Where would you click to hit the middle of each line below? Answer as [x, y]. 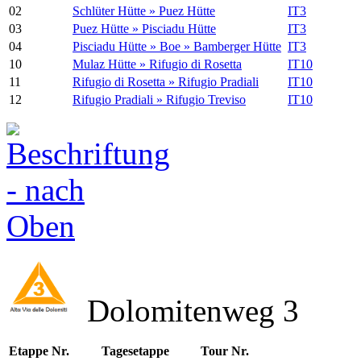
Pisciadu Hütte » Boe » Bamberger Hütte [177, 47]
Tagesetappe [135, 351]
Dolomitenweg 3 [185, 311]
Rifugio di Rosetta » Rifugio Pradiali [166, 82]
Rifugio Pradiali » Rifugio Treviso [159, 100]
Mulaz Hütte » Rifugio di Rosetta [157, 64]
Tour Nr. [225, 351]
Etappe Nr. [39, 351]
